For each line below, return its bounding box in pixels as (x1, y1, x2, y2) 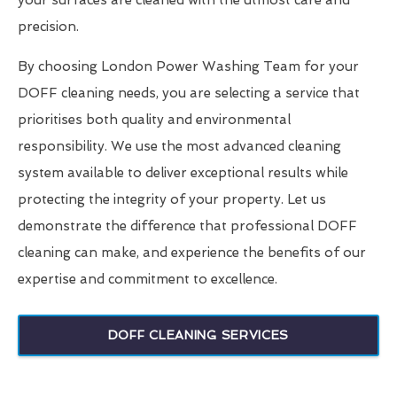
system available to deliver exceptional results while (18, 165, 348, 182)
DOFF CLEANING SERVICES (107, 328, 290, 343)
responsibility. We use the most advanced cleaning (18, 138, 341, 155)
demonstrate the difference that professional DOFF (18, 218, 357, 235)
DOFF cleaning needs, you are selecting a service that (18, 85, 360, 102)
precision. (18, 19, 79, 35)
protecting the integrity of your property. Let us (18, 191, 326, 208)
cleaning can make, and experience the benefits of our (18, 245, 366, 261)
